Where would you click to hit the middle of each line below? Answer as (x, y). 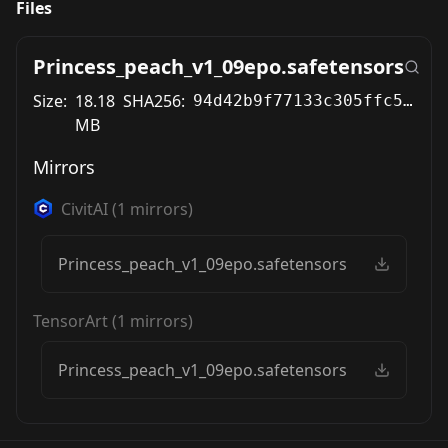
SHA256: (154, 101)
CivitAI (84, 209)
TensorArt (70, 321)
